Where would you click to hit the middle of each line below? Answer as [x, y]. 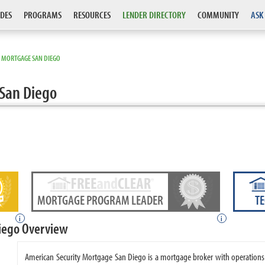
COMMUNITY [218, 14]
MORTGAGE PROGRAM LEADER [101, 200]
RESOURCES [92, 14]
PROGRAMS [43, 14]
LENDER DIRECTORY [154, 14]
